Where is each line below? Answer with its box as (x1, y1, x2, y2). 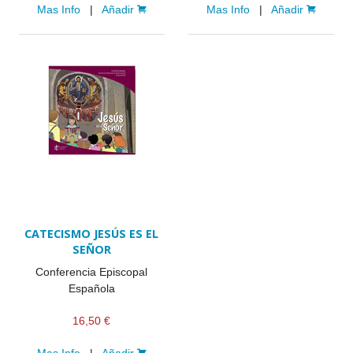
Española (68, 282, 115, 295)
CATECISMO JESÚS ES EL (24, 225, 159, 241)
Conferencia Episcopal (35, 266, 148, 278)
